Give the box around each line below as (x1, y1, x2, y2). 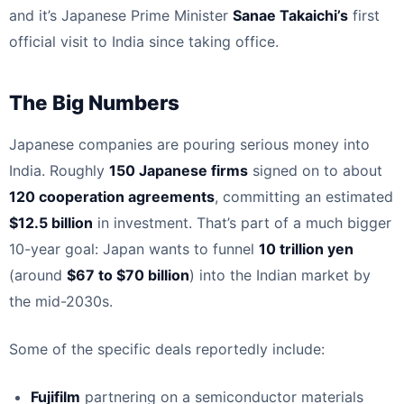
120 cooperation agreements (9, 187, 215, 206)
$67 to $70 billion (67, 265, 189, 284)
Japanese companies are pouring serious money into (9, 134, 370, 153)
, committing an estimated (215, 187, 393, 206)
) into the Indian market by (189, 265, 371, 284)
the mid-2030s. (9, 291, 113, 310)
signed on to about (248, 161, 382, 179)
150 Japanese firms (109, 161, 248, 179)
